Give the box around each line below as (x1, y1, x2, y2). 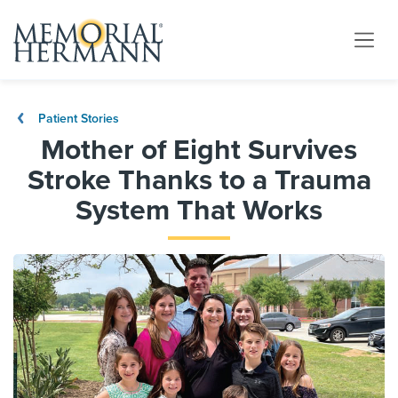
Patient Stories (35, 111, 119, 126)
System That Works (76, 194, 322, 227)
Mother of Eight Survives (41, 133, 357, 167)
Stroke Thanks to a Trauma (27, 163, 371, 197)
